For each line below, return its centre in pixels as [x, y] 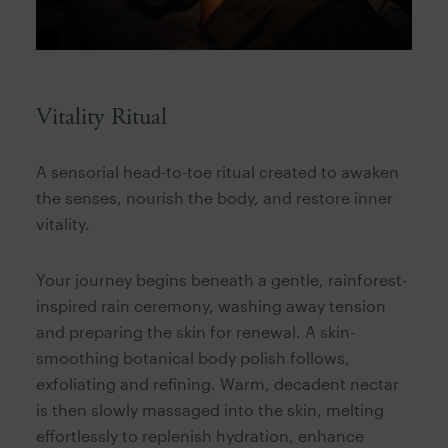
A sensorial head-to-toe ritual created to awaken [217, 171]
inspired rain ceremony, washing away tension [210, 305]
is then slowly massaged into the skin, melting [209, 409]
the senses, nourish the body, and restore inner [214, 197]
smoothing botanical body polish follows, [192, 357]
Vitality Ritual [101, 116]
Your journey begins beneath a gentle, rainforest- [221, 279]
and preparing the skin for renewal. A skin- [195, 331]
